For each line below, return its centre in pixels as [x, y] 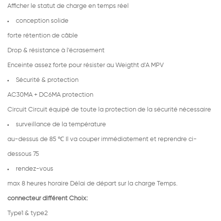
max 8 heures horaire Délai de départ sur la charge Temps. [92, 184]
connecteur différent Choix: [48, 198]
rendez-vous [35, 169]
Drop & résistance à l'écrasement [56, 50]
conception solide [42, 21]
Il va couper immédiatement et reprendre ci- [131, 139]
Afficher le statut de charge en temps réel [68, 6]
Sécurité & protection [47, 80]
